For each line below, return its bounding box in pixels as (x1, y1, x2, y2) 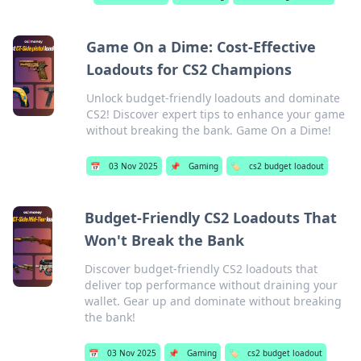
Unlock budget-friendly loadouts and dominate (86, 90, 341, 106)
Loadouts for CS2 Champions (86, 60, 293, 79)
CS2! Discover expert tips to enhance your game (86, 106, 346, 122)
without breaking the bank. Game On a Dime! (86, 122, 332, 138)
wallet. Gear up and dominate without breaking (85, 293, 342, 309)
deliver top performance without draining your (85, 277, 338, 293)
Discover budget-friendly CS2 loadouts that (85, 261, 318, 276)
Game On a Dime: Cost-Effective (86, 37, 317, 56)
